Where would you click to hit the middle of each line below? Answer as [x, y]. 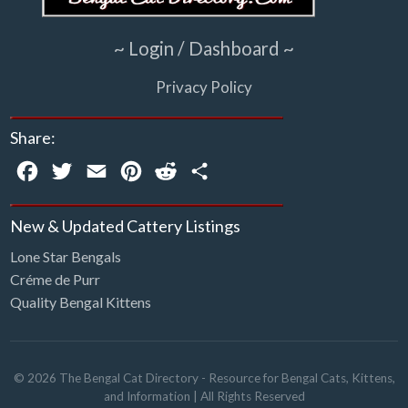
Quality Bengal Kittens [80, 302]
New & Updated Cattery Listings [125, 225]
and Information [147, 397]
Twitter [99, 170]
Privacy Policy [204, 87]
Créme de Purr [55, 280]
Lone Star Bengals [65, 257]
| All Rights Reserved [247, 397]
